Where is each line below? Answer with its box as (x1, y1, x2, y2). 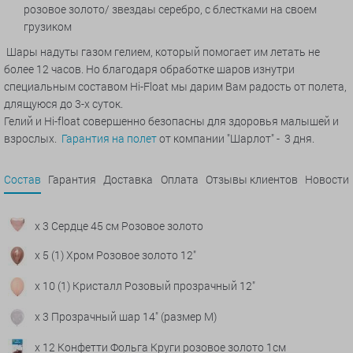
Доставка (103, 172, 154, 188)
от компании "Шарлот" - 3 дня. (157, 131, 314, 147)
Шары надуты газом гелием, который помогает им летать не (4, 44, 320, 60)
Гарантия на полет (61, 131, 157, 147)
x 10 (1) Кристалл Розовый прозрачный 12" (35, 278, 255, 294)
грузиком (24, 19, 72, 35)
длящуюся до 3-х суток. (4, 96, 125, 112)
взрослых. (4, 131, 61, 147)
